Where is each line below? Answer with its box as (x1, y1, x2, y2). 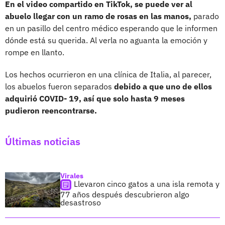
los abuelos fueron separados (5, 81, 114, 91)
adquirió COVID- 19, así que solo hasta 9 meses (5, 93, 185, 103)
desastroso (60, 197, 101, 207)
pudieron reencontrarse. (5, 105, 97, 116)
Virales (60, 171, 83, 180)
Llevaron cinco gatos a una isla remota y (74, 178, 219, 189)
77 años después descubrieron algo (60, 189, 189, 199)
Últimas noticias (5, 134, 80, 148)
